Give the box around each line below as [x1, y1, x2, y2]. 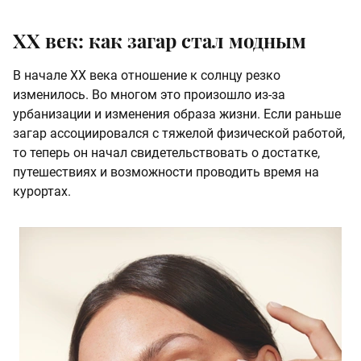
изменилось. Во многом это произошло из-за [13, 87, 285, 103]
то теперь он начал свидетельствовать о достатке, [13, 145, 320, 161]
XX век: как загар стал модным [13, 27, 306, 54]
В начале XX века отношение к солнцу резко [13, 68, 280, 84]
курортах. [13, 184, 71, 200]
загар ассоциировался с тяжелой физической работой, [13, 126, 345, 142]
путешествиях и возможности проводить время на [13, 164, 319, 180]
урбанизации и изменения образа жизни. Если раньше [13, 106, 341, 122]
